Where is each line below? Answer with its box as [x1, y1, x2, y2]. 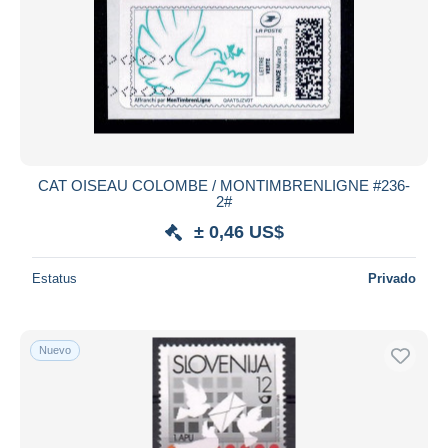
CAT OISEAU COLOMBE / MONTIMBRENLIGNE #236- [38, 176, 410, 194]
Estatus [32, 270, 77, 286]
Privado [368, 270, 416, 286]
